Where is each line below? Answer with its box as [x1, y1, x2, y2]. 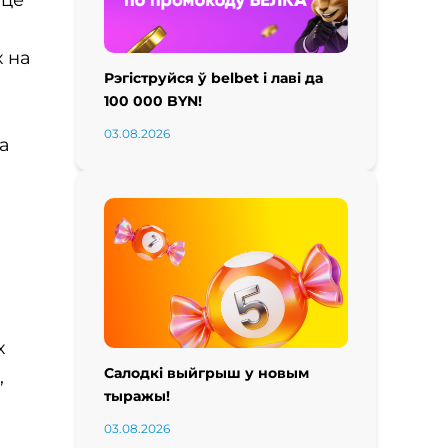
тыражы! [104, 387, 170, 405]
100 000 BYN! [104, 92, 202, 110]
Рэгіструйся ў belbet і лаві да [104, 69, 323, 87]
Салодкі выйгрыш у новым [104, 364, 309, 382]
